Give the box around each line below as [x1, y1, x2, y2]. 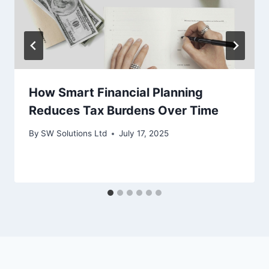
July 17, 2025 [119, 128, 169, 139]
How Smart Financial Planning [29, 85, 203, 100]
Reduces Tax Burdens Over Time [29, 103, 219, 118]
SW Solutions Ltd [41, 128, 107, 139]
